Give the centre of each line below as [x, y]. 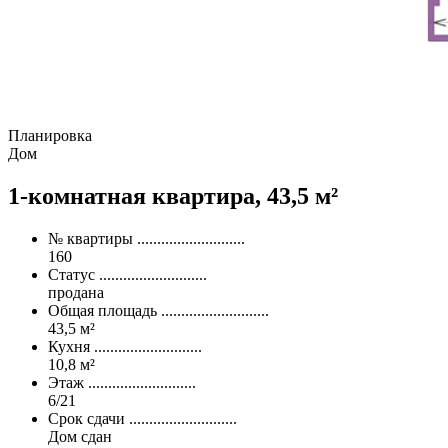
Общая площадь [102, 310]
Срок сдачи [86, 418]
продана [76, 292]
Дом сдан [80, 436]
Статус [71, 274]
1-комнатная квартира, [137, 195]
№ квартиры [90, 238]
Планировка [50, 135]
